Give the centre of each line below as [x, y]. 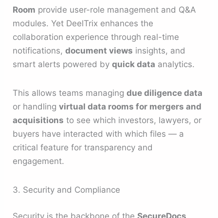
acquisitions [38, 120]
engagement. [39, 161]
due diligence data [165, 93]
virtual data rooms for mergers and [130, 107]
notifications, [39, 50]
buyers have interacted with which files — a [99, 134]
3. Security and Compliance [67, 190]
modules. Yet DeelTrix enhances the [83, 23]
